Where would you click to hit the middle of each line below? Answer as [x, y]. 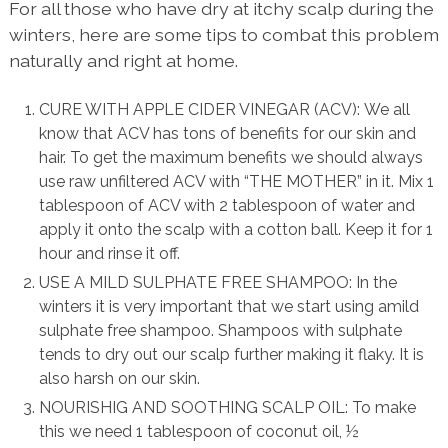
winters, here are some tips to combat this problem [223, 34]
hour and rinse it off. [110, 253]
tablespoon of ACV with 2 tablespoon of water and [227, 205]
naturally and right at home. [123, 60]
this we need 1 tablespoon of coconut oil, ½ [199, 431]
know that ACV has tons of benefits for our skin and [228, 133]
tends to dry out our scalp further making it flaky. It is [232, 354]
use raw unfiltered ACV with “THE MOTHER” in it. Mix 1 [237, 181]
